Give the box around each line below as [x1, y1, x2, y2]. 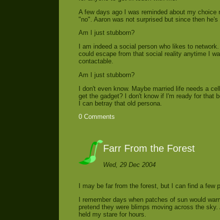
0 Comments [79, 113, 115, 121]
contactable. [79, 57, 113, 65]
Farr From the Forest [103, 142, 195, 154]
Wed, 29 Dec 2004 [103, 161, 156, 169]
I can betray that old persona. [79, 99, 162, 107]
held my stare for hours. [79, 210, 146, 218]
